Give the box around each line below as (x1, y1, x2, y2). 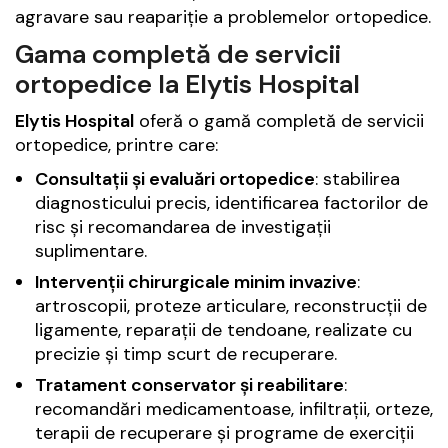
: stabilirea (315, 166, 400, 191)
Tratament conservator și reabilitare (35, 372, 344, 397)
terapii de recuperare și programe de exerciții (35, 420, 414, 445)
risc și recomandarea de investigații (35, 214, 331, 239)
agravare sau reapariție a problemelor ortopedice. (15, 4, 431, 29)
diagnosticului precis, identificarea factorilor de (35, 190, 428, 215)
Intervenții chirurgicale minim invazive (35, 269, 357, 294)
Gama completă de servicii (15, 36, 341, 71)
